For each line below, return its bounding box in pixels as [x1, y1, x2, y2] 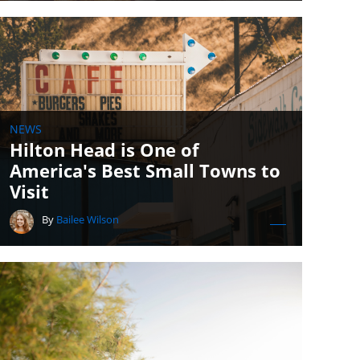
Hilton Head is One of [10, 137, 199, 162]
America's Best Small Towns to [10, 158, 280, 182]
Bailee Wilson [56, 212, 119, 227]
